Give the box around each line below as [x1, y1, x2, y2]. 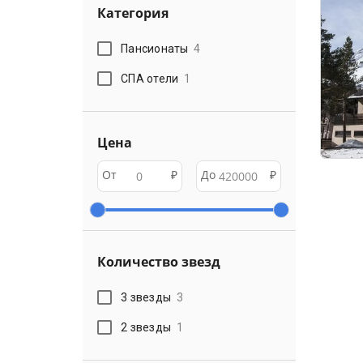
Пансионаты [121, 41, 189, 55]
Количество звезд [97, 253, 220, 271]
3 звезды [121, 290, 172, 304]
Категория [97, 4, 169, 22]
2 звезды [121, 320, 172, 334]
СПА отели [121, 71, 179, 85]
